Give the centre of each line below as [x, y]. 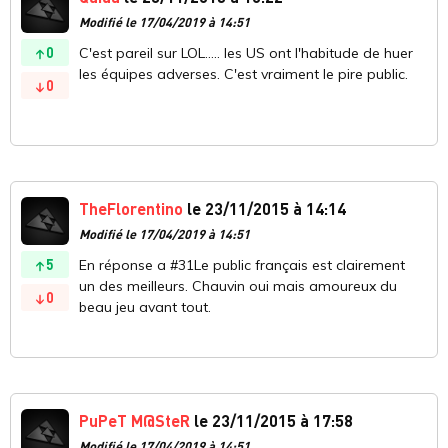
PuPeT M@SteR [134, 421]
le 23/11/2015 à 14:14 [264, 209]
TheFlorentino [131, 209]
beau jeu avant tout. [145, 307]
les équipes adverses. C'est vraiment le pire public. [243, 74]
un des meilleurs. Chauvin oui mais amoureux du [238, 286]
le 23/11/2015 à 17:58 [271, 421]
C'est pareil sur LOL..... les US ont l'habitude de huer [246, 53]
